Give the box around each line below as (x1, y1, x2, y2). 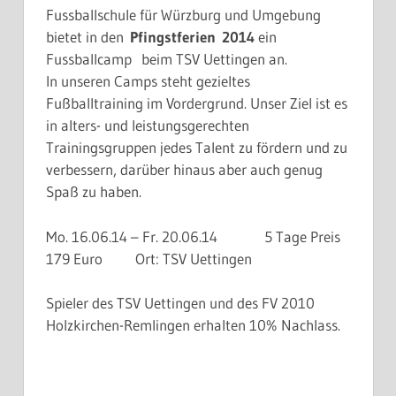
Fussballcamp (46, 49, 138, 69)
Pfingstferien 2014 (130, 27, 255, 47)
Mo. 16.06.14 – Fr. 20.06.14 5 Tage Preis (46, 226, 340, 246)
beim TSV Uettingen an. (141, 49, 287, 69)
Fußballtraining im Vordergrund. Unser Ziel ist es (46, 94, 347, 113)
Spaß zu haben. (46, 182, 141, 202)
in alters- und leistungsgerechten (46, 116, 249, 135)
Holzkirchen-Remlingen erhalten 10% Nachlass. (46, 316, 340, 335)
